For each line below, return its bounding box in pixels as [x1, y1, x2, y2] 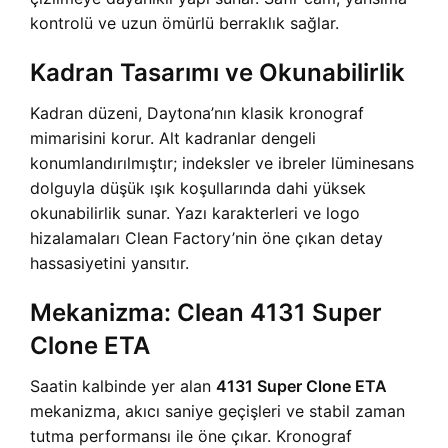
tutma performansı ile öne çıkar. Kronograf [30, 426, 352, 446]
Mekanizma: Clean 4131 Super [30, 298, 382, 327]
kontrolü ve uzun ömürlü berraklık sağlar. [30, 13, 339, 33]
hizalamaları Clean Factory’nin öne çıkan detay [30, 228, 383, 248]
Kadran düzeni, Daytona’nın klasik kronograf [30, 103, 364, 123]
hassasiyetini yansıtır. [30, 253, 189, 273]
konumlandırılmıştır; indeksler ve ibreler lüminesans [30, 153, 414, 173]
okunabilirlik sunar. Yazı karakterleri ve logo [30, 203, 360, 223]
